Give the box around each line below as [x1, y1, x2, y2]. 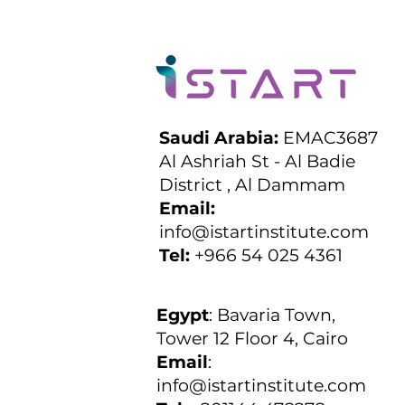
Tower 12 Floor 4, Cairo [155, 328, 348, 349]
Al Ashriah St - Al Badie [158, 151, 355, 172]
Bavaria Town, [216, 305, 335, 325]
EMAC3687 [282, 127, 378, 148]
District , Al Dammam [158, 174, 345, 195]
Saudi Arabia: [158, 127, 283, 148]
